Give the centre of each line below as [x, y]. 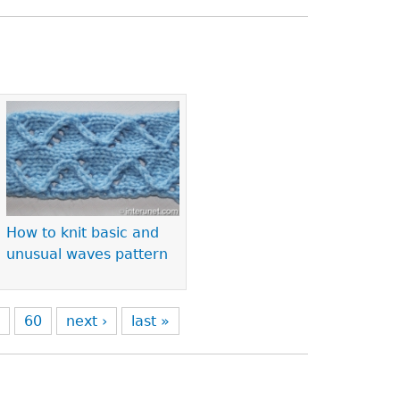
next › [87, 321]
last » [151, 321]
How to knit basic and [83, 233]
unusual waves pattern [87, 254]
